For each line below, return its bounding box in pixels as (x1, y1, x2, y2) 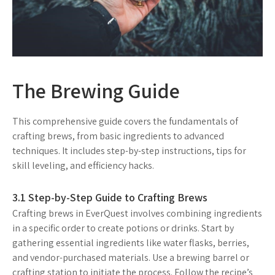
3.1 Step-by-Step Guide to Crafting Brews (12, 190, 207, 205)
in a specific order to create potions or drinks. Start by (12, 222, 234, 235)
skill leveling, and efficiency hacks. (12, 159, 154, 172)
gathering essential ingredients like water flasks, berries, (12, 236, 249, 250)
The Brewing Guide (12, 77, 180, 105)
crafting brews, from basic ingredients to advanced (12, 130, 224, 143)
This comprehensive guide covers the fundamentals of (12, 115, 238, 128)
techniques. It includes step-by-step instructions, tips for (12, 144, 246, 158)
